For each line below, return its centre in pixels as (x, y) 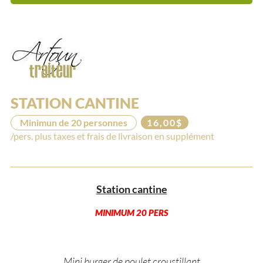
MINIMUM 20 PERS (131, 213)
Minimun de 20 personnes (73, 122)
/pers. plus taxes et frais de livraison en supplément (112, 136)
